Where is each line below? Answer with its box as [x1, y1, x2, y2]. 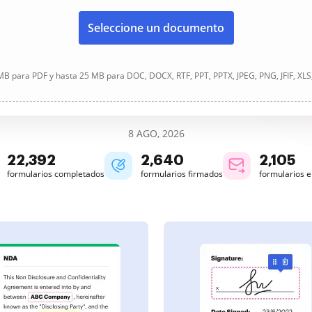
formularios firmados [141, 168, 223, 180]
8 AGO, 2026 [127, 127, 185, 140]
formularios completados [7, 168, 104, 180]
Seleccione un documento [88, 20, 224, 36]
